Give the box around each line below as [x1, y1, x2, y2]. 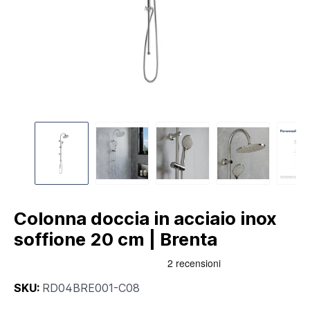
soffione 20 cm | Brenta [14, 228, 217, 250]
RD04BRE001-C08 [42, 280, 140, 295]
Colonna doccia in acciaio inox [14, 207, 277, 229]
